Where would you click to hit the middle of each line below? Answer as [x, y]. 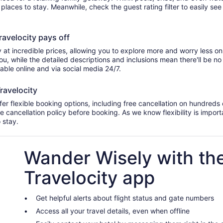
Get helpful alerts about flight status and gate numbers [125, 198]
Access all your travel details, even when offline [113, 211]
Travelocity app [89, 178]
